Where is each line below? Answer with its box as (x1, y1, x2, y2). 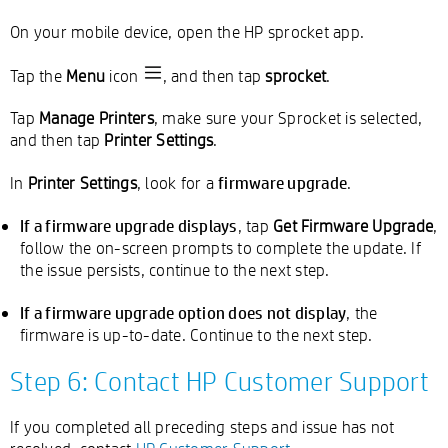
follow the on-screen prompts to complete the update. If (20, 237, 421, 258)
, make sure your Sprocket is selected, (153, 107, 423, 128)
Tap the (10, 65, 66, 86)
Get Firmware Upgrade (273, 215, 433, 236)
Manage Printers (39, 107, 154, 128)
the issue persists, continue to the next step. (20, 259, 330, 280)
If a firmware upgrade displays (20, 214, 238, 236)
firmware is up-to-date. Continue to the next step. (20, 324, 373, 345)
